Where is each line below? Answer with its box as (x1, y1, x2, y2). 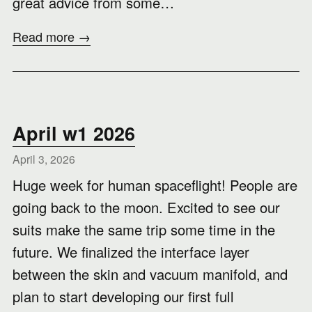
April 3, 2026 (13, 151, 75, 166)
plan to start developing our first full (13, 286, 234, 306)
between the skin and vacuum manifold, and (13, 264, 288, 284)
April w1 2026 (13, 120, 135, 146)
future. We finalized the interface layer (13, 242, 249, 262)
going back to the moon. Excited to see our (13, 197, 280, 217)
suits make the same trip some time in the (13, 219, 275, 240)
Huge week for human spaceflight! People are (13, 175, 297, 195)
